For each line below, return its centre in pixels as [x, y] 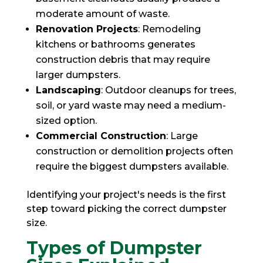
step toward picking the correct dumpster [126, 208]
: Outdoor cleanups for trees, [168, 90]
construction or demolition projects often [134, 151]
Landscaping [68, 90]
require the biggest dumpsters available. [132, 166]
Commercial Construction [101, 136]
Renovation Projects [87, 29]
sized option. [66, 120]
